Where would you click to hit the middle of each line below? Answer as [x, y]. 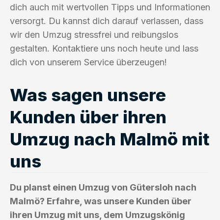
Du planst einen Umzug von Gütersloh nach [103, 187]
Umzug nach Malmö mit [110, 139]
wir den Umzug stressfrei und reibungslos [94, 34]
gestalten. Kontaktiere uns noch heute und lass [104, 48]
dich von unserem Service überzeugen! [88, 62]
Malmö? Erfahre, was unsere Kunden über [101, 201]
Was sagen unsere [88, 95]
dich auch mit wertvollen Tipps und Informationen [110, 7]
